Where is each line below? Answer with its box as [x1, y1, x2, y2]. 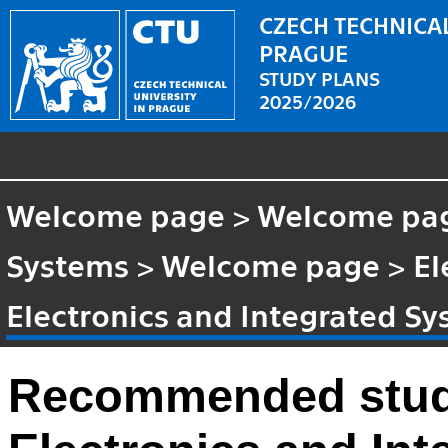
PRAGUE [259, 37, 349, 66]
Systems [6, 244, 130, 283]
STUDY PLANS [259, 65, 381, 89]
